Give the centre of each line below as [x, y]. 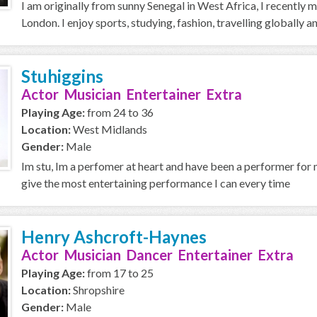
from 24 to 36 [119, 112]
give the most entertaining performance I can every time [156, 183]
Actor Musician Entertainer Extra [132, 94]
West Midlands [109, 129]
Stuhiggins [62, 76]
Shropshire [98, 290]
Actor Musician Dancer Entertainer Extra [157, 255]
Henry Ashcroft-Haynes [114, 237]
